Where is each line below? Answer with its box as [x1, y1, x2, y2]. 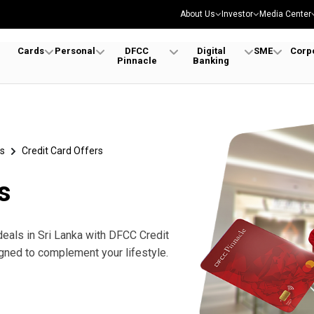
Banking [193, 55, 230, 66]
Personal [54, 45, 95, 56]
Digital [196, 45, 226, 56]
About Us [180, 9, 215, 19]
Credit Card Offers [22, 145, 103, 157]
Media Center [259, 9, 311, 19]
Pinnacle [116, 55, 157, 66]
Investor [221, 9, 253, 19]
